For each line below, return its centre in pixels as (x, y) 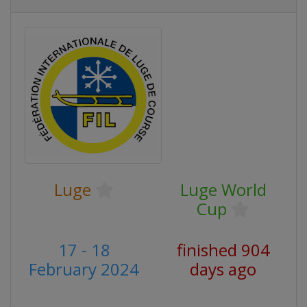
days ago (223, 269)
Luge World (223, 189)
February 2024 (84, 269)
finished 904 (223, 250)
